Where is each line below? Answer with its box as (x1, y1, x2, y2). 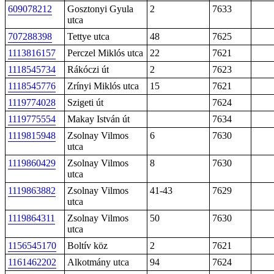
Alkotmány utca (67, 257, 129, 267)
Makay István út (67, 114, 130, 124)
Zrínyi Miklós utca (67, 81, 139, 91)
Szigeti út (67, 97, 103, 108)
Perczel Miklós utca (67, 48, 143, 58)
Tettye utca (67, 31, 109, 42)
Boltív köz (67, 240, 108, 251)
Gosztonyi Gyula (67, 4, 133, 14)
